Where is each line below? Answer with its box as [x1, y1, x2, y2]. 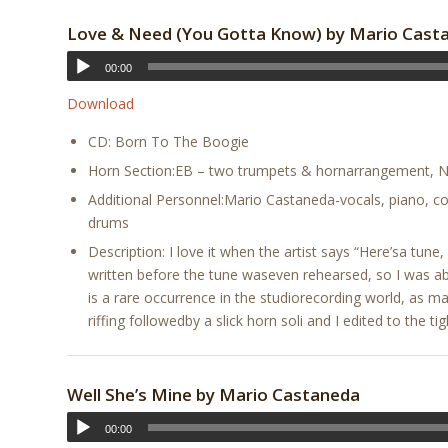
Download [67, 94, 134, 114]
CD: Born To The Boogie [88, 132, 249, 152]
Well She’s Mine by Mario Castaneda [67, 383, 360, 407]
